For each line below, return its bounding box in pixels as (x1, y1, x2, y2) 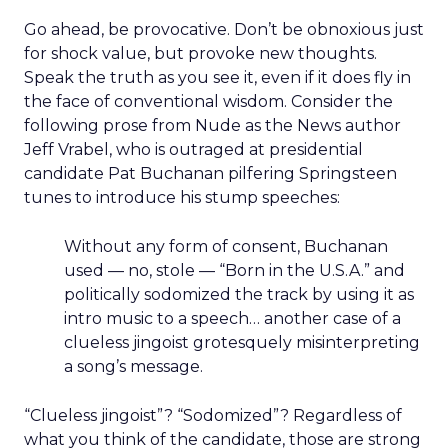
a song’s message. (64, 357, 203, 376)
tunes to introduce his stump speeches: (24, 188, 340, 207)
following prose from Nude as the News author (24, 116, 401, 135)
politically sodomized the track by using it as (64, 285, 414, 304)
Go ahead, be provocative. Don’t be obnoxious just (24, 20, 424, 39)
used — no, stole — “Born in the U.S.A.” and (64, 261, 405, 280)
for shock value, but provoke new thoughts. (24, 44, 377, 63)
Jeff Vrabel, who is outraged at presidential (24, 140, 363, 159)
